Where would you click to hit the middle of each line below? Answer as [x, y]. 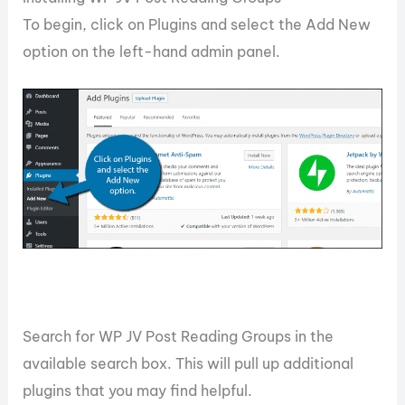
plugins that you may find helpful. [138, 391]
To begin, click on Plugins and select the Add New [197, 24]
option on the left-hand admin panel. [152, 51]
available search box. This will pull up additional [188, 364]
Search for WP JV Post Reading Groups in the [179, 337]
